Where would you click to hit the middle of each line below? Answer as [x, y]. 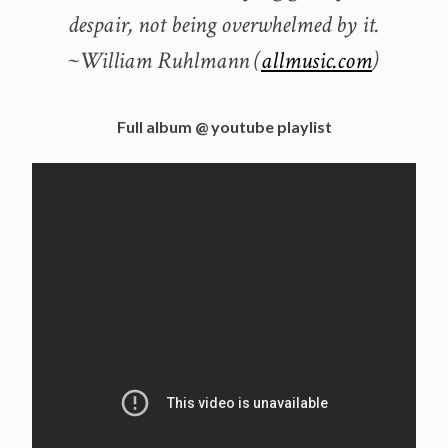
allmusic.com [316, 60]
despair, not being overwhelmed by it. [223, 24]
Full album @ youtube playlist [224, 126]
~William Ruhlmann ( [164, 60]
